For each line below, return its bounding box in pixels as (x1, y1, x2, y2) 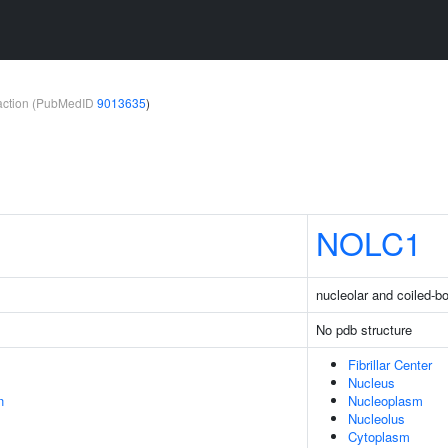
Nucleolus (348, 409, 405, 428)
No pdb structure (316, 320, 412, 339)
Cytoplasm (348, 427, 410, 446)
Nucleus (348, 373, 395, 392)
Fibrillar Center (348, 355, 432, 374)
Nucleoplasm (348, 391, 423, 410)
